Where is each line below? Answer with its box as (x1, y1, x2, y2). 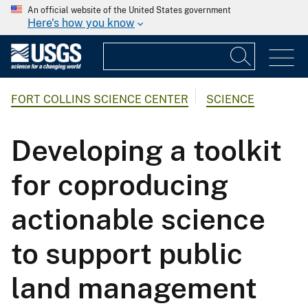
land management (11, 270, 257, 305)
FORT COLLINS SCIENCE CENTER (11, 93, 188, 107)
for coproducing (11, 167, 228, 201)
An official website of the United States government (27, 5, 231, 15)
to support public (11, 236, 243, 270)
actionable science (11, 201, 265, 236)
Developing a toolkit (11, 133, 282, 167)
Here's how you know (27, 16, 135, 30)
